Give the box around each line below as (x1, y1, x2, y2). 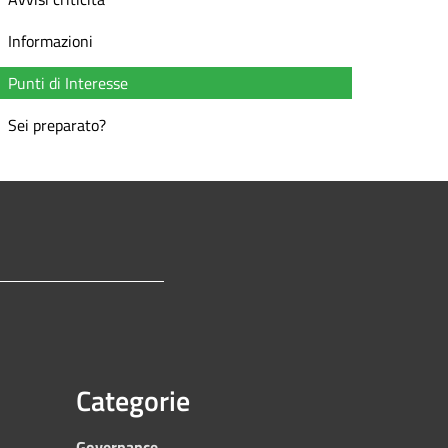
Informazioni (8, 29, 93, 53)
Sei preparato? (8, 113, 106, 137)
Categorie (76, 379, 190, 422)
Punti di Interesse (8, 71, 128, 95)
